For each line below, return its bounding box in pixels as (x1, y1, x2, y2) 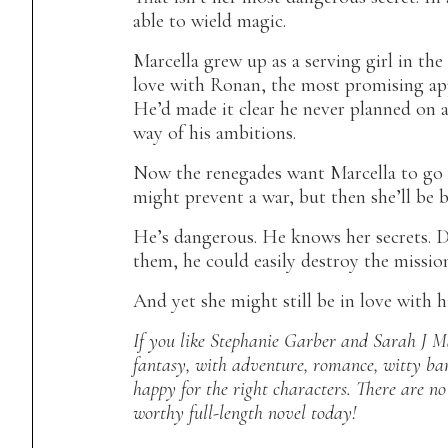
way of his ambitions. (133, 121, 296, 145)
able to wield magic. (133, 9, 286, 33)
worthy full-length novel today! (133, 401, 356, 425)
